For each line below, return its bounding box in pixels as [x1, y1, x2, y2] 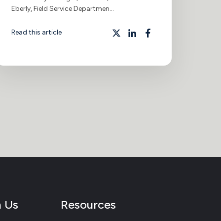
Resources [60, 197, 116, 212]
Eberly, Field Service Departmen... [11, 4, 114, 13]
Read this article [11, 28, 62, 37]
